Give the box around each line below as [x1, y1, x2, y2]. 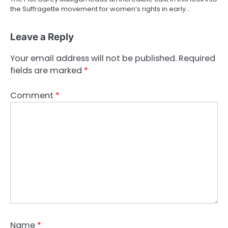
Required [179, 52, 215, 65]
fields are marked [10, 65, 84, 77]
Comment [10, 89, 55, 101]
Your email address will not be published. [10, 52, 177, 65]
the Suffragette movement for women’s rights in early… [10, 4, 190, 14]
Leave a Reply [10, 31, 74, 43]
